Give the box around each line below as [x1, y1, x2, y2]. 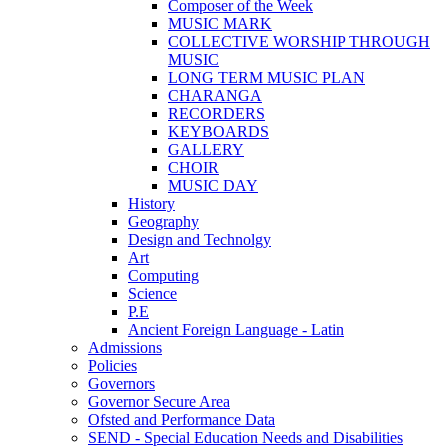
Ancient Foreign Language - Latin [128, 320, 344, 338]
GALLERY [168, 140, 244, 158]
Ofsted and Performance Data [88, 410, 275, 428]
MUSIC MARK [168, 14, 272, 32]
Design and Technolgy [128, 230, 271, 248]
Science [128, 284, 177, 302]
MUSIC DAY [168, 176, 258, 194]
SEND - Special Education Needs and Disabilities [88, 428, 403, 446]
